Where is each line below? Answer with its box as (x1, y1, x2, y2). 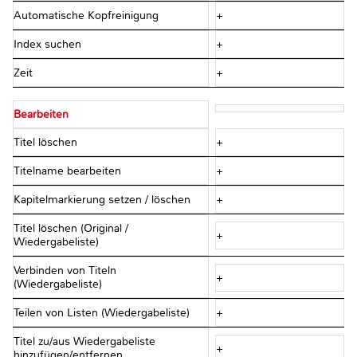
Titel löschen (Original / (14, 222, 128, 236)
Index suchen (14, 37, 84, 52)
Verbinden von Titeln (14, 264, 116, 278)
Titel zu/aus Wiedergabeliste (14, 335, 155, 349)
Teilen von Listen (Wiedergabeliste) (14, 306, 193, 320)
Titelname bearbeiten (14, 164, 124, 178)
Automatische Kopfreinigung (14, 9, 162, 23)
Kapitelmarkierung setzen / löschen (14, 193, 194, 207)
